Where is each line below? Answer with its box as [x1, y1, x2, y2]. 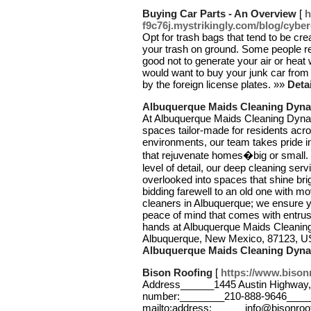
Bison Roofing [142, 267, 212, 278]
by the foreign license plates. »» [142, 78, 287, 90]
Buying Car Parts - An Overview [142, 8, 296, 19]
